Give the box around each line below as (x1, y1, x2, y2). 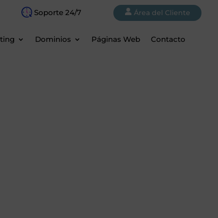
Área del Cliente (134, 8, 191, 17)
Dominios (35, 35, 71, 44)
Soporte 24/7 (32, 8, 82, 17)
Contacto (150, 35, 185, 44)
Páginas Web (91, 35, 140, 44)
